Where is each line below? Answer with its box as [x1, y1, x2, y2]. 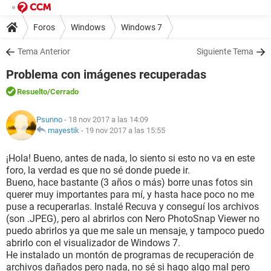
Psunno [36, 115, 62, 124]
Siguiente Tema [197, 47, 253, 56]
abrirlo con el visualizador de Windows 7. [6, 237, 180, 249]
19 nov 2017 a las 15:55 [85, 126, 165, 135]
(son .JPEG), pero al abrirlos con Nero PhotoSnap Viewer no [6, 213, 260, 224]
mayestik [48, 126, 79, 135]
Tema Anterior [18, 47, 70, 56]
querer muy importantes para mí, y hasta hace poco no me [6, 189, 254, 200]
